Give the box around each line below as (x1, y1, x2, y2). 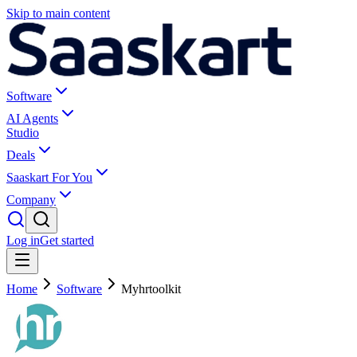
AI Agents (6, 112, 58, 125)
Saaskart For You (6, 171, 92, 184)
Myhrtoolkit (121, 282, 181, 296)
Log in (6, 233, 40, 247)
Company (6, 193, 56, 206)
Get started (40, 233, 94, 247)
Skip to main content (6, 6, 110, 20)
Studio (6, 126, 39, 139)
